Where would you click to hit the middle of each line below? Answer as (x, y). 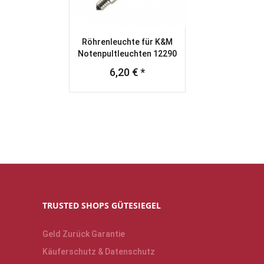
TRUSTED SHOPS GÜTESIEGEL (102, 205)
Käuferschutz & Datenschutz (99, 251)
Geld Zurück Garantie (84, 234)
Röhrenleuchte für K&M (127, 42)
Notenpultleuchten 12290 (127, 53)
